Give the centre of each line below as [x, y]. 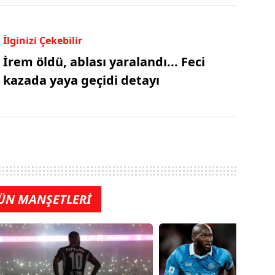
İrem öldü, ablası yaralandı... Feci [104, 61]
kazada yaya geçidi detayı [81, 80]
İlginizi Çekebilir [42, 40]
